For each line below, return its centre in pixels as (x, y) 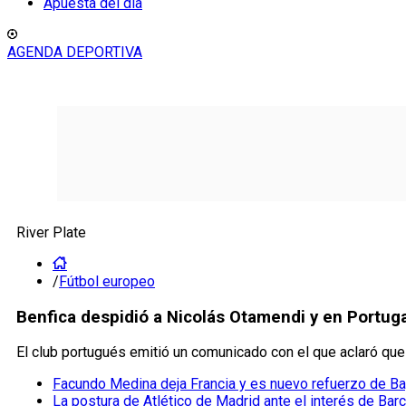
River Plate (51, 232)
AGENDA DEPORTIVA (75, 52)
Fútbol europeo (107, 281)
